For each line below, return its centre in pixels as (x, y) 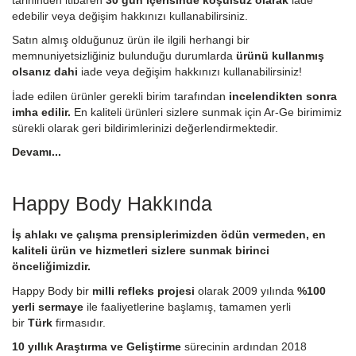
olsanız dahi (45, 72)
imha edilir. (43, 112)
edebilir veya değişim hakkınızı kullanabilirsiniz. (130, 15)
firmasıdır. (79, 322)
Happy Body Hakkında (112, 204)
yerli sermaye (49, 306)
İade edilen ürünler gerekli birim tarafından (119, 96)
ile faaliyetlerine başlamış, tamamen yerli (189, 306)
